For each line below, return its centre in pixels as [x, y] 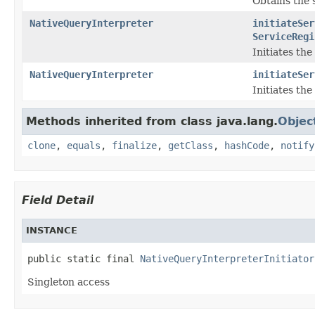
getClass [191, 145]
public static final [84, 258]
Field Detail [58, 200]
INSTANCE [52, 230]
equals [84, 145]
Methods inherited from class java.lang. [152, 121]
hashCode [247, 145]
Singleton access [69, 282]
